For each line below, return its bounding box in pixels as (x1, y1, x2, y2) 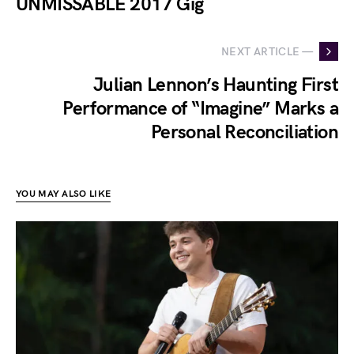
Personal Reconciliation (150, 121, 338, 145)
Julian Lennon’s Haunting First (93, 73, 338, 97)
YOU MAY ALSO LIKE (16, 188, 111, 201)
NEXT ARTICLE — (221, 44, 313, 58)
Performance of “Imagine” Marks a (62, 97, 338, 121)
